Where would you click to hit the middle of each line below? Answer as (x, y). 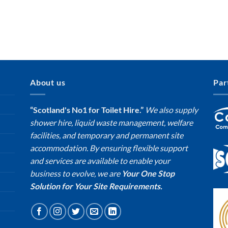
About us (48, 82)
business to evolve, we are (76, 174)
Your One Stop (148, 174)
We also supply (171, 110)
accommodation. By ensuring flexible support (109, 148)
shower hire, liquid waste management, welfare (111, 123)
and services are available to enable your (100, 161)
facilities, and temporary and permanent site (107, 135)
